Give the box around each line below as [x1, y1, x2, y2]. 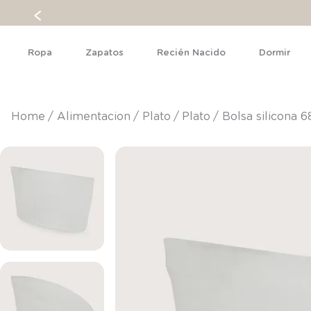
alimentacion [65, 111, 131, 122]
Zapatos [85, 49, 124, 58]
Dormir [259, 49, 290, 58]
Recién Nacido [157, 49, 226, 58]
